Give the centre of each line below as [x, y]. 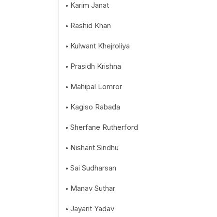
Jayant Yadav [92, 209]
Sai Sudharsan [93, 168]
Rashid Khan [90, 25]
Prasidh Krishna [95, 66]
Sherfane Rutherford [104, 127]
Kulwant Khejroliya [100, 46]
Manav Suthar [93, 188]
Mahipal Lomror [96, 86]
